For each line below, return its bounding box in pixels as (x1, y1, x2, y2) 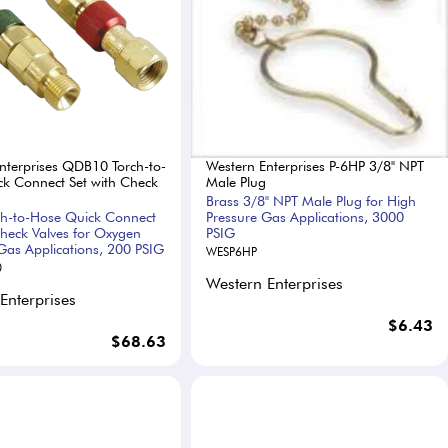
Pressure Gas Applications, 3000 (205, 208, 404, 225)
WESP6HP (205, 243, 257, 259)
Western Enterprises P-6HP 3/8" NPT (205, 157, 424, 174)
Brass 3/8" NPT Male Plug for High (205, 192, 416, 209)
